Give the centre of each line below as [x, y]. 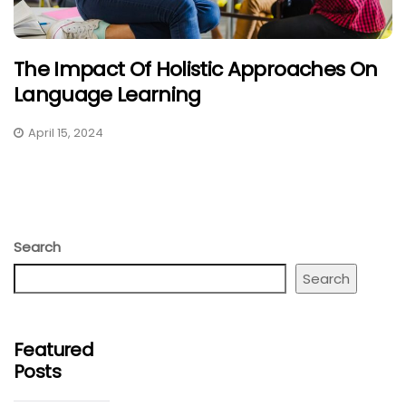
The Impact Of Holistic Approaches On [196, 70]
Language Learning [107, 95]
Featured [54, 350]
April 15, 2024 [66, 133]
